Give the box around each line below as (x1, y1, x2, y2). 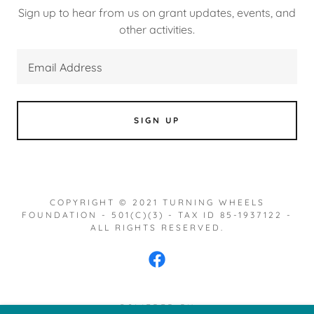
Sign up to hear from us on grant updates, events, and (18, 5, 296, 20)
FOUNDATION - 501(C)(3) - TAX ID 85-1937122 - (22, 209, 292, 220)
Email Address (28, 60, 102, 75)
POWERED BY (119, 301, 195, 313)
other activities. (119, 22, 195, 36)
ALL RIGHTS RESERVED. (90, 221, 224, 233)
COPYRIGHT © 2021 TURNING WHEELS (49, 196, 265, 207)
